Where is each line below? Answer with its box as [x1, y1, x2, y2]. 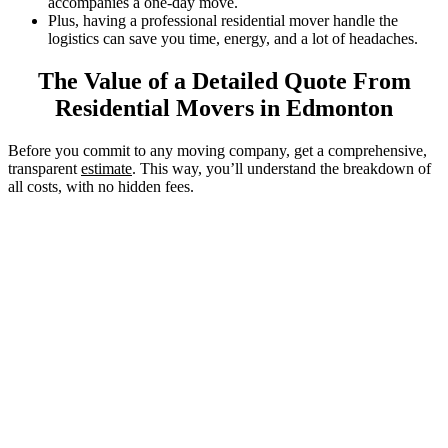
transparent [8, 160, 81, 178]
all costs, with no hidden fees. [8, 178, 194, 196]
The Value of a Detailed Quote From [37, 68, 411, 95]
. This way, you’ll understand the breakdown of [132, 160, 431, 178]
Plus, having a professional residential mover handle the [48, 12, 398, 30]
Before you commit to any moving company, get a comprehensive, [8, 142, 427, 160]
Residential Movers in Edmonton [55, 95, 393, 122]
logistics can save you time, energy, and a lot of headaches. [48, 30, 418, 48]
